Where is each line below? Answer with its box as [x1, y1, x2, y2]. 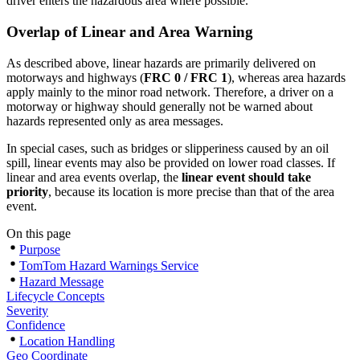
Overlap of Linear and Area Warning [6, 23, 253, 41]
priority [6, 184, 48, 198]
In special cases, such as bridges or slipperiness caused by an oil [6, 141, 329, 155]
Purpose [19, 242, 60, 256]
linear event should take [182, 170, 311, 184]
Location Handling [19, 333, 115, 348]
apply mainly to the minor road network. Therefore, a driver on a [6, 84, 333, 99]
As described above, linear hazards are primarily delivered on [6, 55, 316, 70]
